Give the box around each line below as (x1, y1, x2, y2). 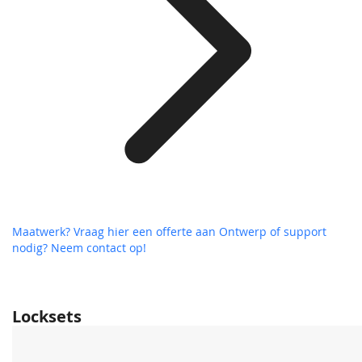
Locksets (12, 305, 82, 328)
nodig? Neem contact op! (12, 240, 146, 256)
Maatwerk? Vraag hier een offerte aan (12, 224, 219, 240)
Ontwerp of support (219, 224, 326, 240)
